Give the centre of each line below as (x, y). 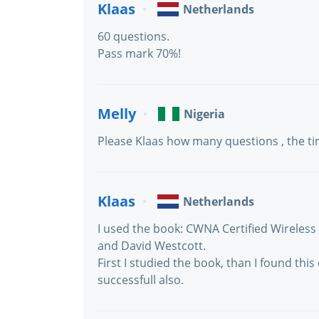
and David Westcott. (152, 246)
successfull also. (141, 280)
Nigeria (204, 114)
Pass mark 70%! (139, 53)
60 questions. (134, 36)
